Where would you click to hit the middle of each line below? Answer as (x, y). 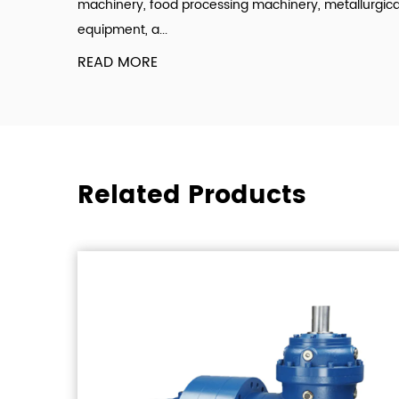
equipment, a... (122, 30)
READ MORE (118, 63)
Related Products (192, 196)
